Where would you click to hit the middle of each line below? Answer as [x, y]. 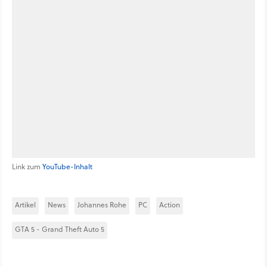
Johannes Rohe [102, 205]
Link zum [27, 167]
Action [170, 205]
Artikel [25, 205]
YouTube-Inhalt [67, 167]
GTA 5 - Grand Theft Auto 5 [60, 229]
